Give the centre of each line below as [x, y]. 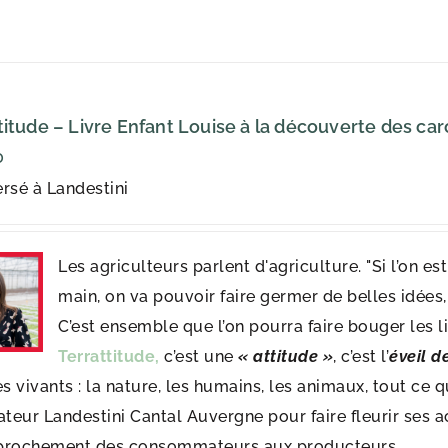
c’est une [201, 356]
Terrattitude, [111, 356]
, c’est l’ [361, 356]
